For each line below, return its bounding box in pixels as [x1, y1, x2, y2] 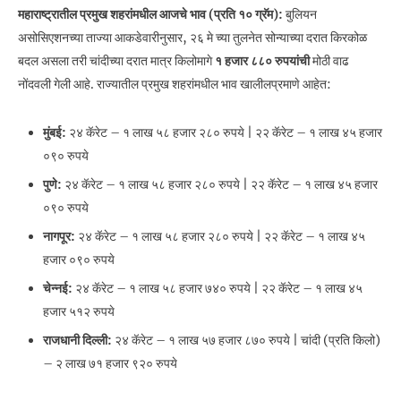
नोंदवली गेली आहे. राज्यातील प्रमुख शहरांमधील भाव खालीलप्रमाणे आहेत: [18, 76, 331, 93]
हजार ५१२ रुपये [43, 303, 115, 320]
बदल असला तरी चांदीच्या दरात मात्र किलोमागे [18, 53, 215, 70]
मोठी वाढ [310, 53, 349, 70]
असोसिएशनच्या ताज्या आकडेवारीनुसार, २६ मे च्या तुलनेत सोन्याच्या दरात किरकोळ [18, 30, 367, 47]
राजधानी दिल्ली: [43, 332, 112, 349]
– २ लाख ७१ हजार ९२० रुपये [43, 355, 177, 372]
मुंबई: [43, 124, 66, 141]
